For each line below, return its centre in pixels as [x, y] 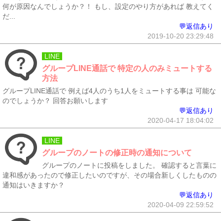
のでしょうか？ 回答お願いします [55, 101]
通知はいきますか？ [34, 185]
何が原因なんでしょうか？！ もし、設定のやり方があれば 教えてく [108, 6]
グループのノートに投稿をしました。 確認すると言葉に [129, 165]
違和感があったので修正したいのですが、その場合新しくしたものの [110, 175]
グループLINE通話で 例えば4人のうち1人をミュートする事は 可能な [109, 91]
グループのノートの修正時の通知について [117, 153]
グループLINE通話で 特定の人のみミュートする [127, 68]
